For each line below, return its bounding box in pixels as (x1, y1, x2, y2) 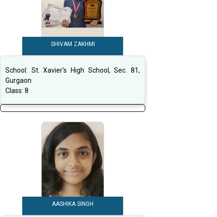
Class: (5, 87, 25, 95)
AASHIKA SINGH (52, 201, 93, 208)
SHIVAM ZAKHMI (50, 41, 95, 48)
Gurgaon (5, 77, 31, 85)
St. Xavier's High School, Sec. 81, (31, 66, 140, 75)
